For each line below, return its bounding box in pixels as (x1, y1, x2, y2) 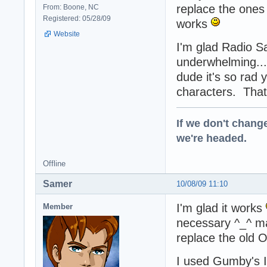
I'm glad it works (176, 201, 266, 215)
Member (43, 201, 73, 211)
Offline (43, 159, 66, 168)
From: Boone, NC (43, 2, 99, 11)
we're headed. (176, 131, 247, 144)
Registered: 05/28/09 (43, 14, 111, 23)
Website (54, 29, 80, 38)
